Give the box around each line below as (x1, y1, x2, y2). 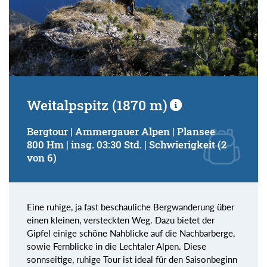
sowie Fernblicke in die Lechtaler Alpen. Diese (27, 241, 206, 252)
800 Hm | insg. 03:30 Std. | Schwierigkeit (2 (27, 138, 226, 151)
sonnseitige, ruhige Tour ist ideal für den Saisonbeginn (27, 254, 237, 265)
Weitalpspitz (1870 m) (27, 96, 167, 114)
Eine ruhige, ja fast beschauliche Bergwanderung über (27, 201, 234, 213)
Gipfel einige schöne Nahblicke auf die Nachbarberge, (27, 228, 235, 239)
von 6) (27, 151, 57, 164)
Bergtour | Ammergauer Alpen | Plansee (27, 125, 215, 138)
